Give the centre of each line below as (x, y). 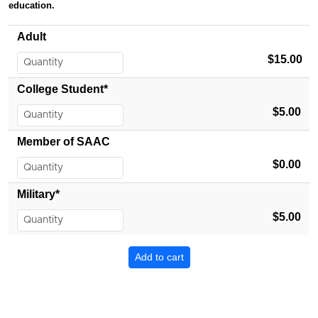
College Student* (62, 89)
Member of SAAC (64, 142)
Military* (38, 194)
